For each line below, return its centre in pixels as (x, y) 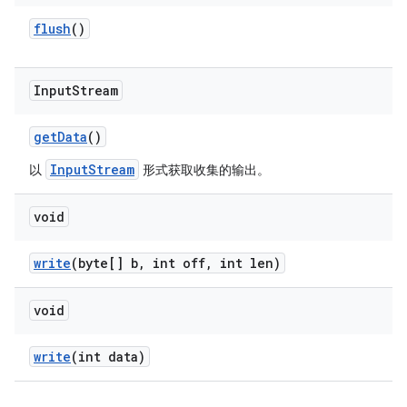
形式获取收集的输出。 (204, 170)
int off (175, 263)
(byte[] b (104, 263)
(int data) (108, 357)
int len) (247, 263)
